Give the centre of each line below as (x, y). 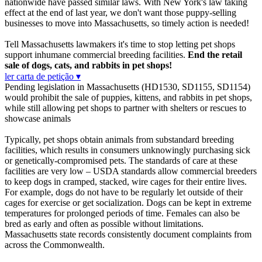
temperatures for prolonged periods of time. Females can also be (122, 213)
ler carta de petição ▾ (43, 77)
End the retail (215, 55)
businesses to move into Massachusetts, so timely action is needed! (127, 23)
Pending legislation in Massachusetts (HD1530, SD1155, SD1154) (127, 87)
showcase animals (38, 119)
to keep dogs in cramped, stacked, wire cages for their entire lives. (126, 182)
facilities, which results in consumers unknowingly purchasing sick (127, 150)
